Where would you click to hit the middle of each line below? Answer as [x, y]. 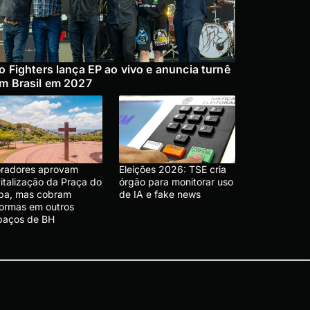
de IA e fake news [160, 194]
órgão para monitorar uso [176, 181]
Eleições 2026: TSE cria [173, 169]
